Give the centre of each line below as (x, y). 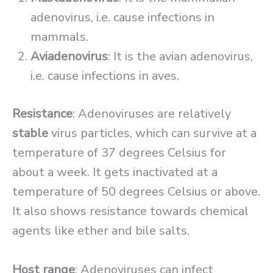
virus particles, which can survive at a (152, 133)
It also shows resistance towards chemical (130, 211)
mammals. (59, 37)
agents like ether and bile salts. (101, 231)
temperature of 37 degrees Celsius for (119, 153)
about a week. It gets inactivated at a (115, 172)
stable (30, 133)
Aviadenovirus (69, 57)
